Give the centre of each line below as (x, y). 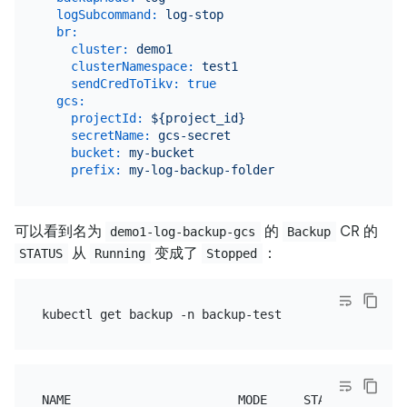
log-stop (194, 15)
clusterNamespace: (132, 67)
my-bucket (161, 153)
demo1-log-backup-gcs (183, 232)
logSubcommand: (107, 15)
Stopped (232, 254)
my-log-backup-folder (201, 170)
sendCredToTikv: (125, 84)
